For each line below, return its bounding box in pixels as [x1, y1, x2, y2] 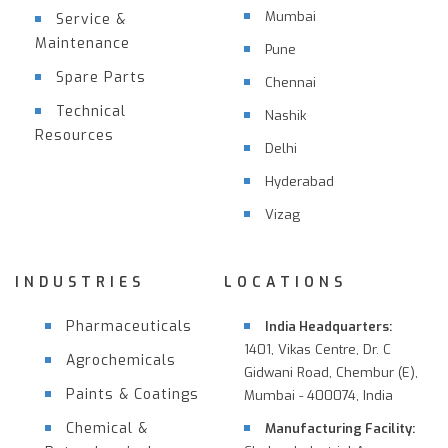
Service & [56, 9, 126, 29]
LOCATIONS [224, 272, 347, 292]
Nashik [265, 106, 306, 124]
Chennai [265, 73, 316, 91]
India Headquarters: [265, 317, 392, 335]
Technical [56, 101, 126, 121]
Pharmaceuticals [66, 316, 192, 336]
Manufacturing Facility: [265, 419, 415, 437]
